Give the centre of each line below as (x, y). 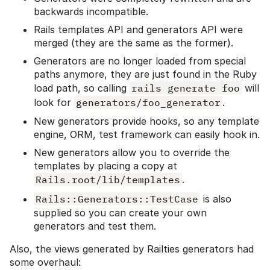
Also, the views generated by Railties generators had (132, 249)
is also (216, 199)
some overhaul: (45, 262)
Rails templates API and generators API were (138, 30)
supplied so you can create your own (120, 213)
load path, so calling (82, 88)
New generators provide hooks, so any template (146, 121)
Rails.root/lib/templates (108, 180)
